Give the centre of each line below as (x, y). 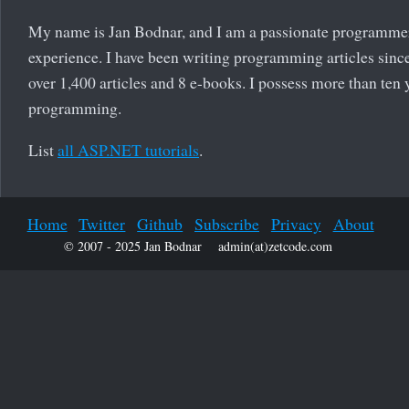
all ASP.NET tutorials (128, 149)
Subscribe (227, 223)
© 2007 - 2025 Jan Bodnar (132, 246)
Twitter (102, 223)
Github (160, 223)
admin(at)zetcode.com (275, 246)
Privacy (296, 223)
